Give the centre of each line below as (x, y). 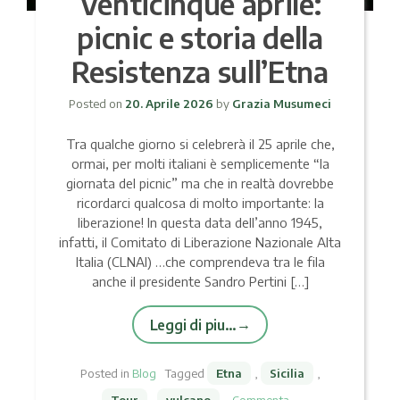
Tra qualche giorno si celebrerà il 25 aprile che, (200, 143)
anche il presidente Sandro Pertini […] (200, 281)
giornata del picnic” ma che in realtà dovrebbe (200, 183)
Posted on (97, 103)
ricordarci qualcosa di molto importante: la (200, 202)
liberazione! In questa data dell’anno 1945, (200, 222)
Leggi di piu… (193, 324)
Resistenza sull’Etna (200, 71)
